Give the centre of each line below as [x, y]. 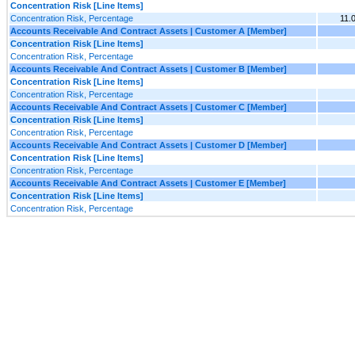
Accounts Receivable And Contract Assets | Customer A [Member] [149, 31]
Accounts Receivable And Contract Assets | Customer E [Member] [148, 183]
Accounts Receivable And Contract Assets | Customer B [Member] [149, 69]
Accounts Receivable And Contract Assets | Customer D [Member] [149, 145]
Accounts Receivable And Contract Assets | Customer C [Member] [149, 107]
